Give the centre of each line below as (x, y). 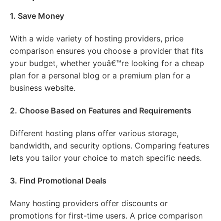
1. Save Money (37, 16)
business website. (43, 88)
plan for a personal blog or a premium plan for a (100, 76)
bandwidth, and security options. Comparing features (110, 146)
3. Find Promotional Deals (58, 181)
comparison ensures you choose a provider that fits (107, 51)
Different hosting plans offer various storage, (94, 133)
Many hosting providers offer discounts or (89, 203)
